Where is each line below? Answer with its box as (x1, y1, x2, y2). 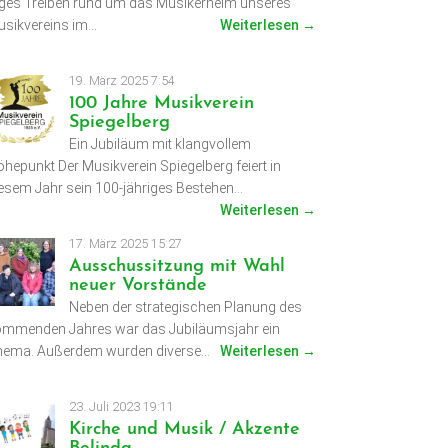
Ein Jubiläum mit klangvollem (68, 136, 251, 153)
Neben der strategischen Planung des (68, 299, 302, 316)
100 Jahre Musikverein (68, 94, 254, 114)
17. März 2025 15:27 (68, 236, 182, 252)
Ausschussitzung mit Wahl (68, 257, 285, 277)
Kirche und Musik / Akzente (68, 420, 300, 440)
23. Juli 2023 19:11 (68, 399, 174, 415)
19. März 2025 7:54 (68, 73, 175, 89)
